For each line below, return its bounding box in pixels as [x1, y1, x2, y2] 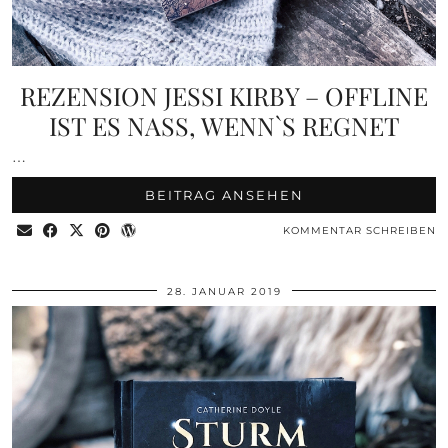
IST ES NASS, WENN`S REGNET [48, 109, 400, 143]
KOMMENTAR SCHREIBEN [283, 224, 436, 238]
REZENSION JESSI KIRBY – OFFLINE [20, 79, 428, 113]
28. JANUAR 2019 [166, 285, 282, 299]
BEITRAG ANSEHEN [144, 187, 304, 204]
